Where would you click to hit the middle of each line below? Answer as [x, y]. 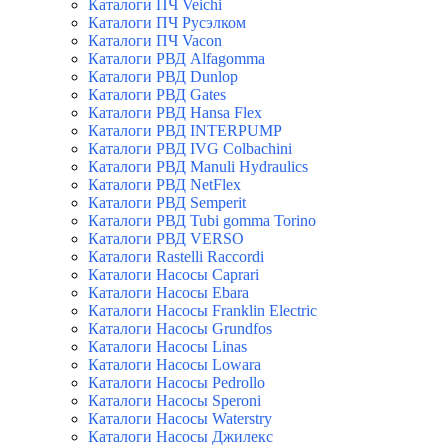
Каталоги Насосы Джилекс [180, 437]
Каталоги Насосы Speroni [174, 401]
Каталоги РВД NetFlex [164, 185]
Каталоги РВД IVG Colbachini [190, 149]
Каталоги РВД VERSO [166, 239]
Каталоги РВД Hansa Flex [175, 113]
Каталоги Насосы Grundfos [180, 329]
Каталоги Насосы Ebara [168, 293]
